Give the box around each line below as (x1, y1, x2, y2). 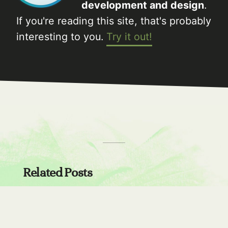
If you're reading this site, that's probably (16, 14, 211, 27)
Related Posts (22, 167, 93, 179)
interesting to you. (16, 30, 106, 43)
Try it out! (106, 30, 152, 43)
